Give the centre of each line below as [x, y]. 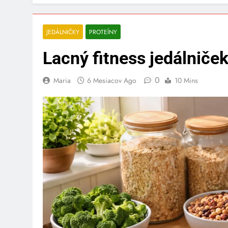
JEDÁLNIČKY [63, 34]
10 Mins [186, 82]
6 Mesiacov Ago [112, 82]
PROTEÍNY [103, 34]
